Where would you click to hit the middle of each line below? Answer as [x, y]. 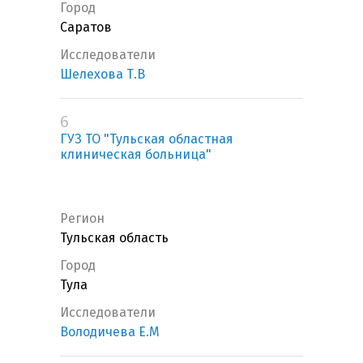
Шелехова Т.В [102, 75]
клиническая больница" [136, 155]
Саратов [86, 28]
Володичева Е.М [110, 332]
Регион [82, 219]
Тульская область [114, 238]
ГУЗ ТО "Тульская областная [147, 139]
